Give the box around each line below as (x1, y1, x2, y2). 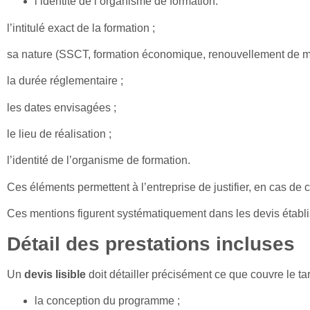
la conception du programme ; (35, 295, 180, 307)
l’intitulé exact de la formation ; (7, 21, 155, 34)
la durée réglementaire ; (7, 75, 123, 87)
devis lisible (24, 268, 86, 280)
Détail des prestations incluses (7, 232, 295, 255)
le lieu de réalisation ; (7, 128, 111, 140)
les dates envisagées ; (7, 101, 116, 113)
